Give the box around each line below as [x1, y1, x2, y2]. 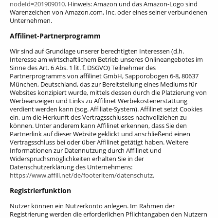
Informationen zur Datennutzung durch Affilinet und [10, 146, 162, 155]
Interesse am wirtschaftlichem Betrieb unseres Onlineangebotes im [10, 55, 203, 64]
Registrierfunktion [10, 186, 71, 196]
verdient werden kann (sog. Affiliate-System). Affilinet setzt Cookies [10, 105, 202, 114]
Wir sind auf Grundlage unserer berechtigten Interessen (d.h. [10, 47, 184, 56]
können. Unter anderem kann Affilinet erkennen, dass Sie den [10, 121, 187, 130]
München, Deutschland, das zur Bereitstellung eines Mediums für [10, 80, 197, 89]
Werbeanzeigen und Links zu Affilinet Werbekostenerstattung [10, 96, 187, 106]
